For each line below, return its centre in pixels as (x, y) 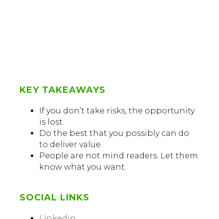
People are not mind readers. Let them (119, 156)
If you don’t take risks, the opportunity (117, 111)
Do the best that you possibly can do (114, 133)
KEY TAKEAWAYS (63, 90)
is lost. (52, 122)
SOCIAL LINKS (55, 198)
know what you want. (83, 167)
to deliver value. (71, 145)
